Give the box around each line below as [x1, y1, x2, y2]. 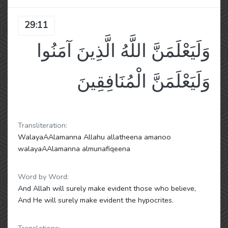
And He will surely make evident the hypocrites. [18, 195, 174, 205]
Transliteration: [18, 120, 67, 130]
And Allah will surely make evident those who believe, [18, 183, 196, 193]
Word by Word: [18, 172, 69, 182]
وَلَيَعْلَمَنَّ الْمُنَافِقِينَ [77, 69, 210, 94]
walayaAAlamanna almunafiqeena [18, 144, 130, 154]
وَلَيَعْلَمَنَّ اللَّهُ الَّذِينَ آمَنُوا [37, 39, 210, 64]
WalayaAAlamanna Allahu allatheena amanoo [18, 132, 171, 142]
